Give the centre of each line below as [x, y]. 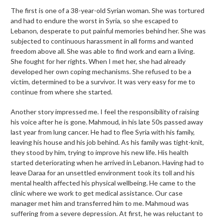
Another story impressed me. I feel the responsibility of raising [105, 112]
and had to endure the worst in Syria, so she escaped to [95, 21]
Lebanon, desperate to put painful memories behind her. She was [108, 31]
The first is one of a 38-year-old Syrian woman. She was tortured [108, 11]
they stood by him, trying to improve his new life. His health [100, 153]
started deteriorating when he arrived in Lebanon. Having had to [108, 163]
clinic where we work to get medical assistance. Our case [97, 193]
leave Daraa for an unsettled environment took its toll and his [103, 173]
